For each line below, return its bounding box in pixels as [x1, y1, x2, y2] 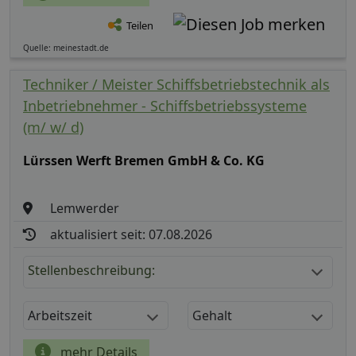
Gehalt [192, 307, 232, 325]
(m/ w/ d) [23, 118, 83, 137]
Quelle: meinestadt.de [23, 42, 109, 54]
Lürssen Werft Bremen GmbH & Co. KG [23, 152, 265, 170]
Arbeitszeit [28, 307, 92, 325]
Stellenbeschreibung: [28, 261, 155, 280]
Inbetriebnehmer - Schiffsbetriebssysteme [23, 96, 307, 116]
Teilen [126, 18, 153, 33]
